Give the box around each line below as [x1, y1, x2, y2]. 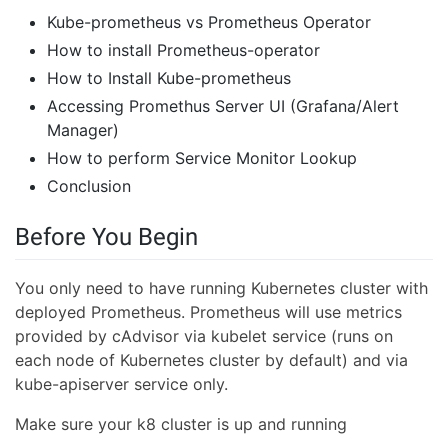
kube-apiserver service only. [15, 374, 228, 395]
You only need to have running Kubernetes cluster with [15, 278, 428, 299]
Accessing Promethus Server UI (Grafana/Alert [47, 96, 399, 116]
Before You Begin [15, 223, 198, 251]
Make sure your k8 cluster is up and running [15, 414, 347, 435]
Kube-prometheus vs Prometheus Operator [47, 12, 371, 32]
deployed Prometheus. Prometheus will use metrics [15, 302, 402, 323]
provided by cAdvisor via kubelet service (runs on [15, 326, 393, 347]
